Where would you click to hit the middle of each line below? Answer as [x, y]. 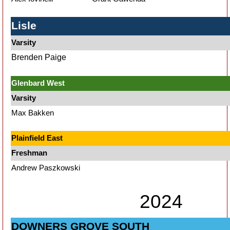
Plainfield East [37, 138]
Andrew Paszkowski [47, 168]
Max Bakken [33, 113]
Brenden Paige [39, 57]
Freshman [29, 153]
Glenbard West [38, 83]
